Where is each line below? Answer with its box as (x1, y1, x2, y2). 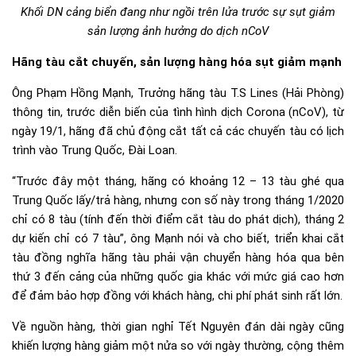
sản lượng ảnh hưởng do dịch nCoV (87, 24, 269, 39)
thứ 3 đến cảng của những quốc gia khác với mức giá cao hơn (12, 269, 344, 284)
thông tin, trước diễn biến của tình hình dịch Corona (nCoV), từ (12, 105, 344, 120)
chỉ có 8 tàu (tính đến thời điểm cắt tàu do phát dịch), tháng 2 (12, 212, 344, 227)
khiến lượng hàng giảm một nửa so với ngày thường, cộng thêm (12, 339, 344, 354)
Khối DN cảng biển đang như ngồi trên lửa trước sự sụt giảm (21, 5, 335, 20)
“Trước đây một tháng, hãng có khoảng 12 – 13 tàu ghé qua (12, 174, 344, 189)
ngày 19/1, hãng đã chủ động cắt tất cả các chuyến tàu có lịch (12, 124, 344, 139)
